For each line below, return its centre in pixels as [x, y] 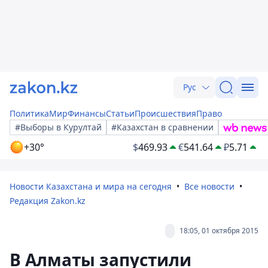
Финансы [87, 113]
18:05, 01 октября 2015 [219, 231]
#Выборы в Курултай [58, 127]
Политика [29, 113]
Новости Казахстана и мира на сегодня [91, 186]
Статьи [120, 113]
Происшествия [165, 113]
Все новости [209, 186]
